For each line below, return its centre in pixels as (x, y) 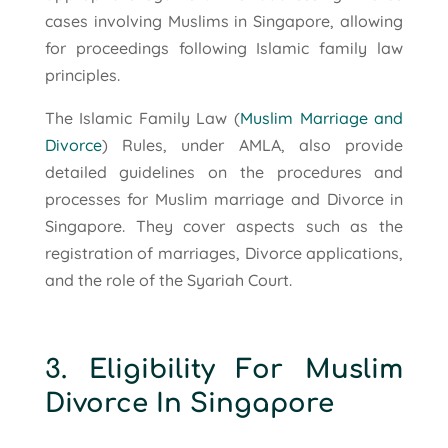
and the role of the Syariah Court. (168, 279)
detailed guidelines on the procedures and (224, 171)
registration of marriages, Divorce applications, (224, 252)
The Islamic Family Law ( (142, 117)
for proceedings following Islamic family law (224, 47)
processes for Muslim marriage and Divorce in (224, 198)
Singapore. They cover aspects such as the (224, 225)
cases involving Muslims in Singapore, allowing (224, 20)
